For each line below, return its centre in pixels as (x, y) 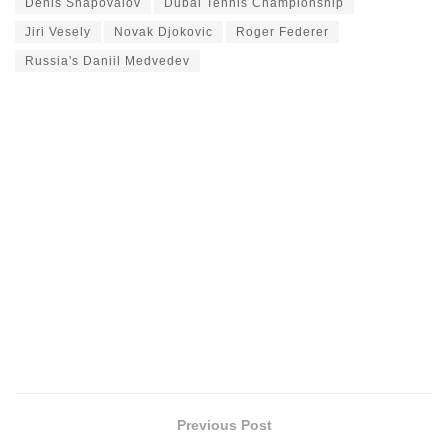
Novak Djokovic (163, 31)
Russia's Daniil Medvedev (107, 60)
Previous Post (224, 424)
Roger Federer (282, 31)
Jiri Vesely (58, 31)
